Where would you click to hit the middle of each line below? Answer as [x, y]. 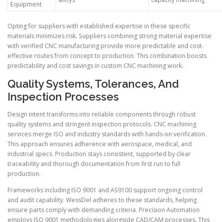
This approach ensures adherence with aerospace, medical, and [100, 144]
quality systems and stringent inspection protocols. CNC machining [102, 124]
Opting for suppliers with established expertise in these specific [99, 26]
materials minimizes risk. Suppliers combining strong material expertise [110, 36]
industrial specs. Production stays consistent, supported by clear [99, 154]
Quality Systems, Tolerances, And [93, 84]
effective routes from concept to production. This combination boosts [107, 56]
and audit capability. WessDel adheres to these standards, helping [102, 200]
